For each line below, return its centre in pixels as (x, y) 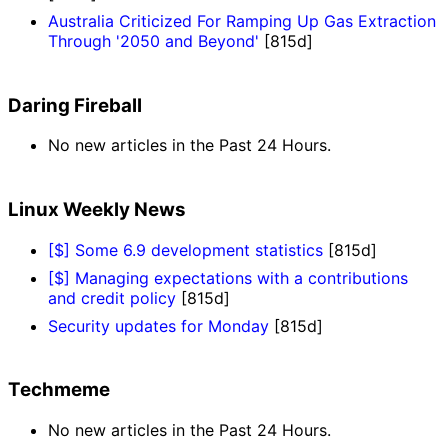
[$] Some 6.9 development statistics (185, 249)
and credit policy (112, 297)
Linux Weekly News (97, 209)
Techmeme (59, 390)
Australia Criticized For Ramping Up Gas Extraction (242, 20)
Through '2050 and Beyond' (153, 40)
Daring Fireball (75, 105)
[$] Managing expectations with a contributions (228, 277)
